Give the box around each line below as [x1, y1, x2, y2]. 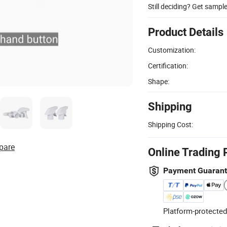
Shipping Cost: [148, 119, 193, 129]
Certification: [148, 60, 188, 70]
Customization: [148, 45, 196, 55]
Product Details [148, 25, 223, 39]
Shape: [148, 76, 169, 86]
